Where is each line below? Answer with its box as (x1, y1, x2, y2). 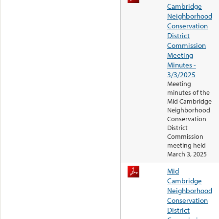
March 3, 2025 (167, 150, 207, 159)
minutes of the (167, 88, 210, 97)
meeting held (167, 141, 206, 150)
